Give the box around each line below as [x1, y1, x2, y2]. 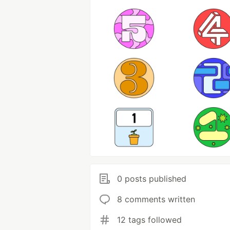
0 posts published [117, 174, 186, 184]
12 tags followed [117, 215, 182, 225]
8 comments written [117, 194, 195, 204]
